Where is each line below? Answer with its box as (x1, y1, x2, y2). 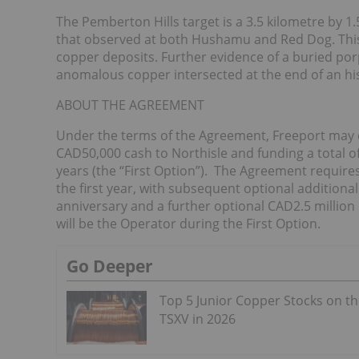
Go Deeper (67, 255, 153, 277)
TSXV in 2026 (159, 310, 236, 328)
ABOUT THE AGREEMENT (56, 96, 204, 114)
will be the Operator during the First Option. (56, 215, 321, 232)
